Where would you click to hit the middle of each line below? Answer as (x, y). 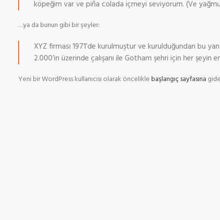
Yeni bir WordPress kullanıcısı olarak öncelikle (85, 79)
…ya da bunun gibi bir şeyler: (59, 25)
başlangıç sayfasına (179, 79)
